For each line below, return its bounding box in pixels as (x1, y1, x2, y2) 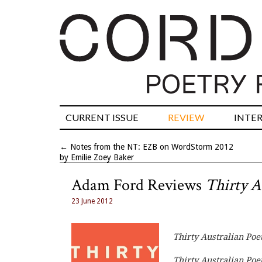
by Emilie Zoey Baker (60, 153, 134, 163)
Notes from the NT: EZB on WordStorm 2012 (70, 142, 233, 152)
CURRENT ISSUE (65, 112, 139, 123)
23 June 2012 (71, 197, 113, 206)
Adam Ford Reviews (71, 174, 205, 196)
